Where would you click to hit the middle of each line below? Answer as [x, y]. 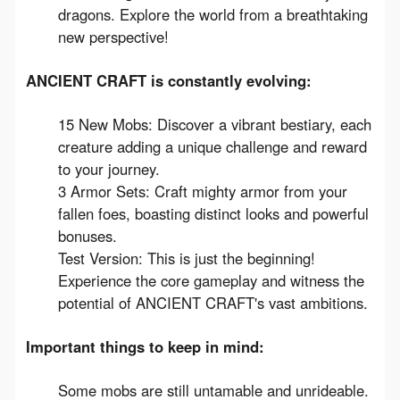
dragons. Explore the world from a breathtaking [212, 14]
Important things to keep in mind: [145, 346]
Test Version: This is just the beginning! [186, 258]
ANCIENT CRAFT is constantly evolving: [168, 80]
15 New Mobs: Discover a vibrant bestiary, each [214, 124]
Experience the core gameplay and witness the [211, 280]
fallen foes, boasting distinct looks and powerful [213, 213]
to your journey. [108, 168]
